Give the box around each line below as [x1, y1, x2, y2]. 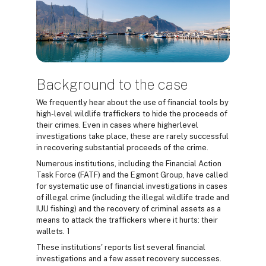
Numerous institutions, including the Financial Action [36, 159, 221, 168]
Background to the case [36, 75, 188, 93]
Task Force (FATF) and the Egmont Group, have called [36, 170, 228, 179]
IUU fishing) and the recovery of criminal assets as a [36, 204, 221, 213]
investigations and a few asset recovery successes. [36, 254, 221, 263]
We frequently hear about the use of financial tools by [36, 97, 229, 107]
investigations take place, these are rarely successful [36, 131, 229, 141]
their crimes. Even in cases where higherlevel [36, 120, 198, 129]
